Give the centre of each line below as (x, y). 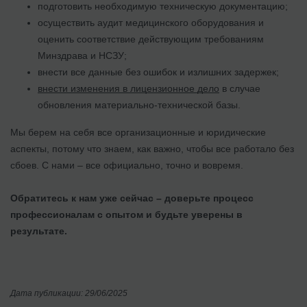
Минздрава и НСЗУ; (82, 55)
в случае (240, 88)
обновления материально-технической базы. (139, 105)
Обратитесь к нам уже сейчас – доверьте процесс (132, 198)
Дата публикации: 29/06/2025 (69, 293)
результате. (39, 231)
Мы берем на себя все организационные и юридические (138, 132)
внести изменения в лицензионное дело (128, 88)
